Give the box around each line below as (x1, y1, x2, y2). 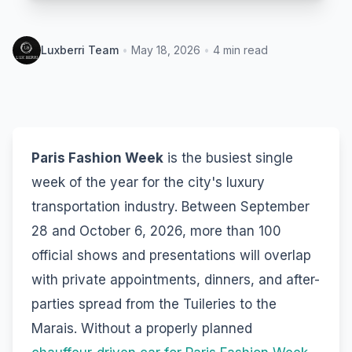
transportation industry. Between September (31, 198, 310, 214)
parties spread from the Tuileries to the (31, 295, 277, 312)
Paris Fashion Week (31, 149, 163, 166)
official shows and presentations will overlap (31, 247, 311, 263)
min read (220, 42, 268, 57)
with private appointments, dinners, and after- (31, 271, 320, 288)
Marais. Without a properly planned (31, 320, 252, 336)
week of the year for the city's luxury (31, 174, 265, 190)
